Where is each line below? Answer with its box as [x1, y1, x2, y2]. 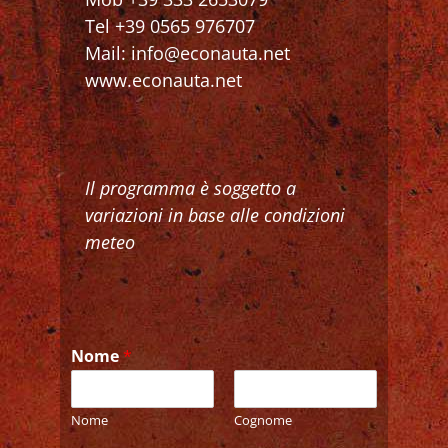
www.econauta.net [85, 68, 243, 93]
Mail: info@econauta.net [85, 41, 291, 66]
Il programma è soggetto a [85, 176, 297, 201]
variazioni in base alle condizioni [85, 203, 346, 228]
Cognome [234, 411, 292, 430]
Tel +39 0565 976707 [85, 14, 256, 39]
